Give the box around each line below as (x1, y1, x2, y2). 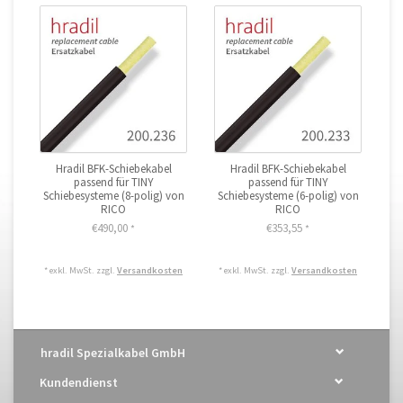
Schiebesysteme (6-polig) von (217, 187, 359, 203)
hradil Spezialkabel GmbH (40, 344, 185, 361)
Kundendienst (40, 374, 118, 391)
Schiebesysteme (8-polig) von (42, 187, 184, 203)
